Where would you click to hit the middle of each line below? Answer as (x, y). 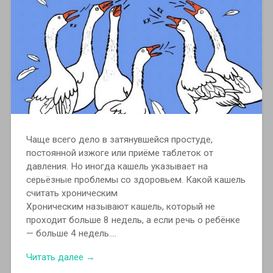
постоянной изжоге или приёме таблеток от (119, 153)
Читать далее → (60, 257)
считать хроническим (72, 193)
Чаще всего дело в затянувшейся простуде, (119, 139)
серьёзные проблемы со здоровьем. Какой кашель (136, 179)
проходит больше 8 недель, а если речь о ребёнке (133, 220)
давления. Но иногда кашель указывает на (117, 166)
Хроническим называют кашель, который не (120, 206)
